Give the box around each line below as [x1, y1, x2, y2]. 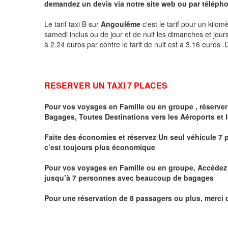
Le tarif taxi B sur [44, 18, 101, 29]
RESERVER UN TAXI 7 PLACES [44, 79, 169, 91]
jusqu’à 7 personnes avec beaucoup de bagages [44, 172, 216, 183]
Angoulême [101, 18, 140, 29]
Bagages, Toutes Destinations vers [44, 111, 168, 122]
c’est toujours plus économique [44, 141, 155, 152]
